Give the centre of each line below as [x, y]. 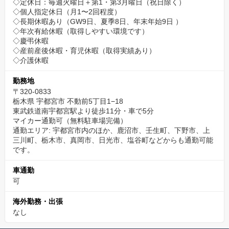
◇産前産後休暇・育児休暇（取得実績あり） [84, 51]
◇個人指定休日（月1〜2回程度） [67, 12]
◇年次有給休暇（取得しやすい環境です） [81, 31]
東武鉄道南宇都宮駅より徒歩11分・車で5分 [83, 111]
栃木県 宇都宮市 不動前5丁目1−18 [68, 101]
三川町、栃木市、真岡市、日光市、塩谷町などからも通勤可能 [113, 140]
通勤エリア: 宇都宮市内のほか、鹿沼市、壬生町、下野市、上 [111, 130]
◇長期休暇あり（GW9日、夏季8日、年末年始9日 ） [98, 21]
